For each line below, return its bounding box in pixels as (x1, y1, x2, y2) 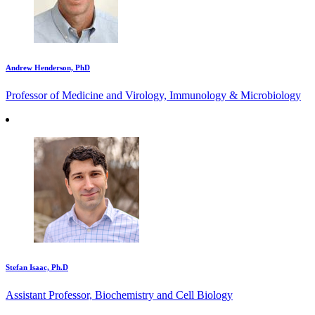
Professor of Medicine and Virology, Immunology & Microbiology (6, 89, 301, 102)
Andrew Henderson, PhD (6, 63, 90, 72)
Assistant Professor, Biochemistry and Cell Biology (6, 288, 233, 301)
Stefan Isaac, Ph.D (6, 263, 68, 271)
